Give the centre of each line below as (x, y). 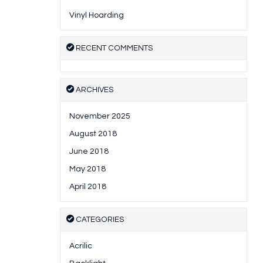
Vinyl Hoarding (97, 16)
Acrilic (81, 246)
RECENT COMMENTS (114, 48)
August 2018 (93, 134)
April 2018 (88, 187)
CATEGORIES (99, 220)
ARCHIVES (94, 90)
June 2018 (89, 152)
